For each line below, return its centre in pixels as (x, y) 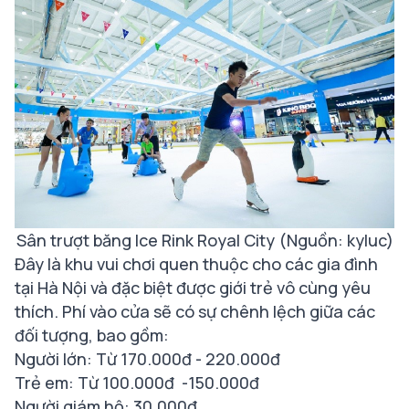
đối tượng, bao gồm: (92, 335)
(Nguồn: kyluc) (336, 240)
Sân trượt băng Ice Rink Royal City (147, 240)
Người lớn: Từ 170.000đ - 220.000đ (149, 358)
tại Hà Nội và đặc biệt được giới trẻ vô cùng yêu (193, 287)
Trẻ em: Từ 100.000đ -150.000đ (137, 382)
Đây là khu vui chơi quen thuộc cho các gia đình (196, 263)
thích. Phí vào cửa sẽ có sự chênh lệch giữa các (195, 311)
